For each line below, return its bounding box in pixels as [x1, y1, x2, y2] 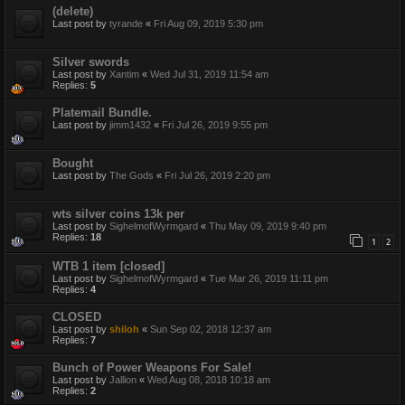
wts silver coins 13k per [52, 206, 184, 221]
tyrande [109, 17, 143, 29]
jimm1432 [109, 118, 151, 130]
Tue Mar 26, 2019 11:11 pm [209, 273, 328, 285]
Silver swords [52, 54, 129, 69]
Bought [52, 155, 93, 170]
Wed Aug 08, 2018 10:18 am [147, 374, 270, 386]
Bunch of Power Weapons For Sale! [52, 361, 251, 375]
